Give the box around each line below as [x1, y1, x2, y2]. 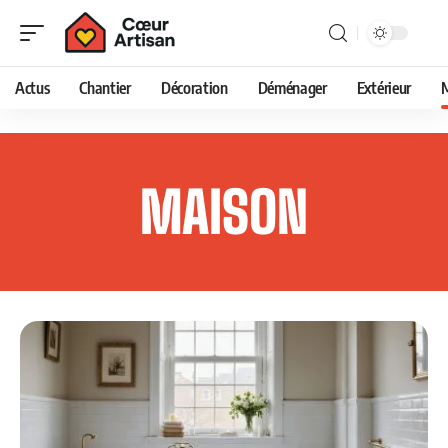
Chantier [79, 78, 131, 98]
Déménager [257, 78, 327, 98]
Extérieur [356, 78, 411, 98]
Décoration [160, 78, 228, 98]
